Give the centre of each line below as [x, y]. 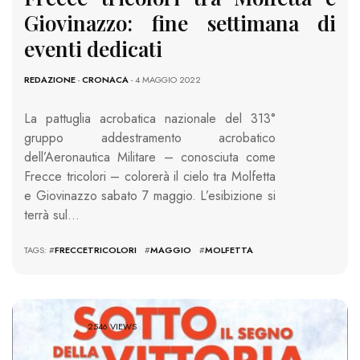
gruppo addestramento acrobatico [150, 137]
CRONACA [105, 79]
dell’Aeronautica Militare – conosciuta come [150, 157]
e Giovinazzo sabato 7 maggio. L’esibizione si [150, 195]
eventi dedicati [93, 48]
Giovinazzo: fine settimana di [180, 22]
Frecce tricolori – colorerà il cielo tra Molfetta [150, 176]
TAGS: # [39, 250]
